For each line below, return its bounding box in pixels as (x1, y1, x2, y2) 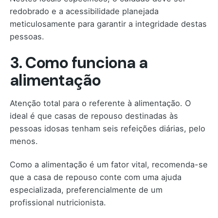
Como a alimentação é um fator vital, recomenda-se (10, 159, 208, 169)
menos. (10, 136, 38, 146)
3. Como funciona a (10, 52, 147, 73)
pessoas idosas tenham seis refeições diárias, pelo (10, 123, 205, 133)
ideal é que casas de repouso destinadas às (10, 110, 178, 121)
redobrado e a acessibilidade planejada (10, 6, 159, 17)
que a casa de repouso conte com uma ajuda (10, 172, 182, 182)
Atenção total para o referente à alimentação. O (10, 98, 191, 108)
